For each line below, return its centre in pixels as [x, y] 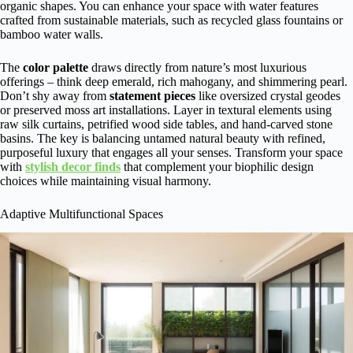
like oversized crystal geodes [268, 95]
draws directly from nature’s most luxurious [197, 67]
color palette [56, 67]
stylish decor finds [73, 166]
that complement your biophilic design [217, 166]
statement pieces [152, 95]
